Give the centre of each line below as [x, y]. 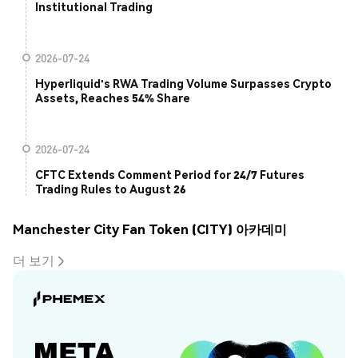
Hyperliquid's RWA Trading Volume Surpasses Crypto [183, 84]
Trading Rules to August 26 [111, 189]
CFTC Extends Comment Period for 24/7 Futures [170, 175]
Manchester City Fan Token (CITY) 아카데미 [150, 229]
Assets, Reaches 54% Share [113, 98]
